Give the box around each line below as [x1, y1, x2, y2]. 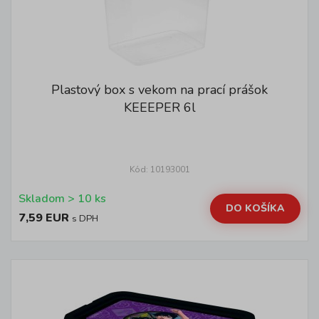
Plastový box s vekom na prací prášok [51, 81, 268, 98]
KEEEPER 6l [123, 99, 196, 116]
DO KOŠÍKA [226, 201, 285, 215]
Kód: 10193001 [129, 164, 190, 175]
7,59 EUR [19, 210, 69, 226]
